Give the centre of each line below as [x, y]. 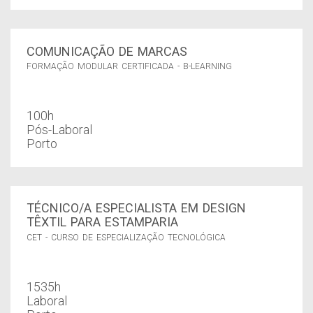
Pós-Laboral [59, 130]
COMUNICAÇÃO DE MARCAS [107, 51]
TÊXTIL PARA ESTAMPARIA [102, 222]
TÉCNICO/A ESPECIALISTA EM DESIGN [136, 208]
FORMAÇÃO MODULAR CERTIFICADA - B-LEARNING [129, 67]
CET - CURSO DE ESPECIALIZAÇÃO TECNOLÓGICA [126, 237]
